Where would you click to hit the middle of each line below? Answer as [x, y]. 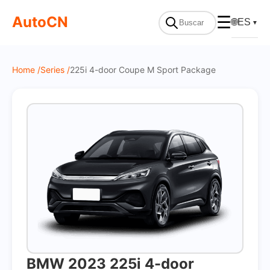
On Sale [243, 15]
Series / [55, 70]
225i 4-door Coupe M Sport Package [143, 70]
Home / [26, 70]
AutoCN [40, 22]
